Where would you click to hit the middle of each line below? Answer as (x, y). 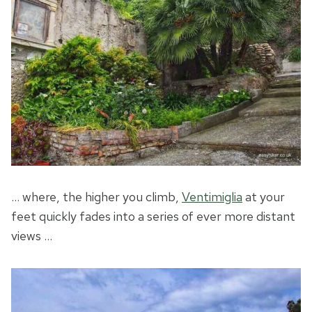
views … (32, 236)
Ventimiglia (212, 197)
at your (264, 197)
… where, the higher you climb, (96, 197)
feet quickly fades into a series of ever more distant (153, 217)
